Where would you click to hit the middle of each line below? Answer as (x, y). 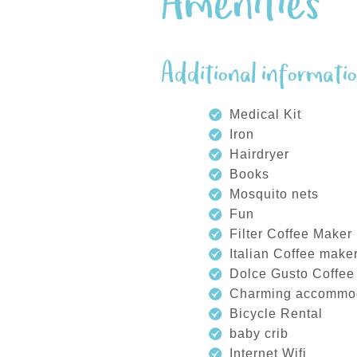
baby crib (259, 333)
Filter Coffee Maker (291, 234)
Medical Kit (265, 114)
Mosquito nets (274, 194)
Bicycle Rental (276, 314)
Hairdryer (259, 154)
